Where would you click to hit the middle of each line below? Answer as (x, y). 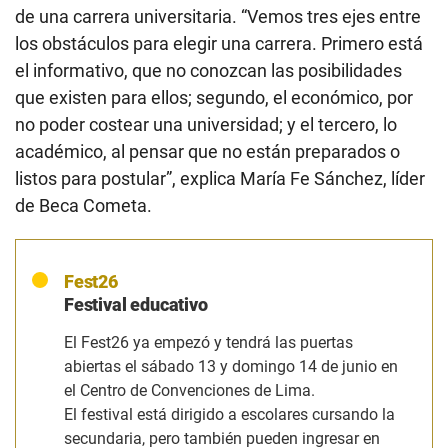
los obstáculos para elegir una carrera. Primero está (219, 43)
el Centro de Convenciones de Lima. (191, 390)
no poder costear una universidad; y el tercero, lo (206, 124)
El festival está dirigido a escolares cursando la (229, 414)
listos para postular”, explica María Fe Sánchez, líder (220, 178)
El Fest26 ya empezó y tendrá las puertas (208, 342)
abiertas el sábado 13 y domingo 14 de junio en (231, 366)
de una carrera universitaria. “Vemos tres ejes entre (218, 16)
